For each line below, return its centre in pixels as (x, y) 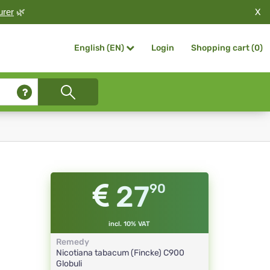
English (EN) (99, 48)
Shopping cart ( (223, 48)
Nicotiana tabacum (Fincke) (109, 253)
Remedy (72, 242)
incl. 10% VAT (130, 224)
